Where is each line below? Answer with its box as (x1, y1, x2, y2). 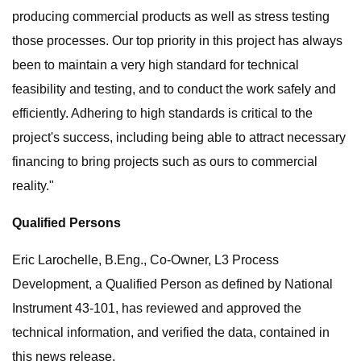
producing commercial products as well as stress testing (12, 10, 330, 23)
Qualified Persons (12, 216, 121, 230)
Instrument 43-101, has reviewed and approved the (12, 301, 301, 315)
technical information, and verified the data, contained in (12, 326, 330, 339)
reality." (12, 179, 54, 193)
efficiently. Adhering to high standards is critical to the (12, 106, 313, 120)
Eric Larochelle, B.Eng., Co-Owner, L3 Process (12, 253, 279, 267)
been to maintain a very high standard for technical (12, 58, 299, 72)
